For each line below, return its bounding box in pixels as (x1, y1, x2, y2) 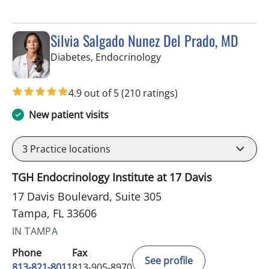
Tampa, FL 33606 (12, 206, 97, 221)
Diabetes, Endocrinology (50, 50, 161, 64)
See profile (145, 254, 193, 268)
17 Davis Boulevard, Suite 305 (12, 189, 162, 204)
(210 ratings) (121, 86, 178, 100)
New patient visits (29, 108, 109, 122)
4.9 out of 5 (68, 86, 121, 100)
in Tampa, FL (160, 50, 217, 64)
